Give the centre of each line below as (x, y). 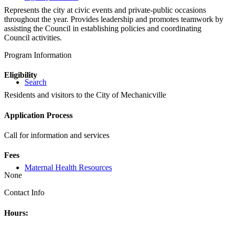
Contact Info (24, 193)
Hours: (16, 213)
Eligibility (21, 75)
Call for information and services (57, 135)
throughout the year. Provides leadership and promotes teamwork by (114, 19)
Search (36, 82)
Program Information (38, 55)
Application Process (38, 115)
